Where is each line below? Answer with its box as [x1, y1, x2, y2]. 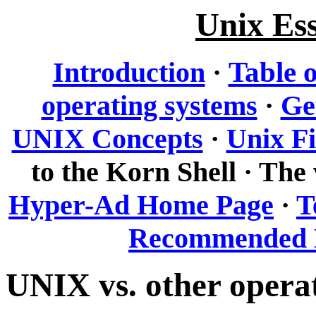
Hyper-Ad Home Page [8, 189, 274, 221]
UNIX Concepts [11, 123, 203, 154]
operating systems [41, 90, 257, 121]
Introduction [52, 56, 205, 88]
